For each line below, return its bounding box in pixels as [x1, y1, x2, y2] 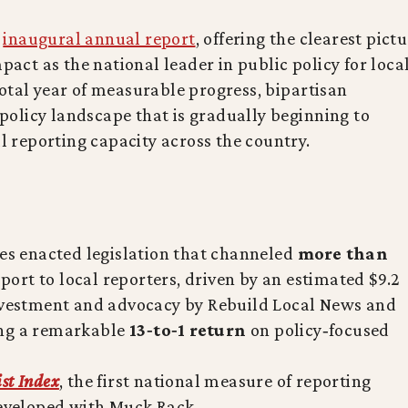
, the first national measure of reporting [58, 371, 372, 391]
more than [297, 243, 389, 263]
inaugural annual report [3, 28, 196, 48]
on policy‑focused [246, 320, 390, 340]
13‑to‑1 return [128, 320, 247, 340]
